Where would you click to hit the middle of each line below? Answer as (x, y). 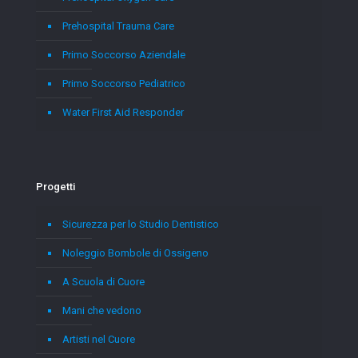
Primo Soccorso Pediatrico (124, 84)
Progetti (56, 187)
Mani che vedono (102, 311)
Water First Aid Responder (123, 113)
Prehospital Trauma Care (118, 26)
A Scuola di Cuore (103, 282)
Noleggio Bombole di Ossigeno (135, 253)
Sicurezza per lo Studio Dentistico (141, 225)
